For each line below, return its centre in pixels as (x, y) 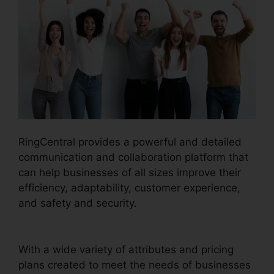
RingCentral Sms (181, 203)
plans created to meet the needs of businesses (135, 265)
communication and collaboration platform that (133, 157)
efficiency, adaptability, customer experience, (129, 188)
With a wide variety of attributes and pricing (126, 249)
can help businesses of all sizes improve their (130, 173)
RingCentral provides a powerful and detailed (130, 142)
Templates (44, 219)
